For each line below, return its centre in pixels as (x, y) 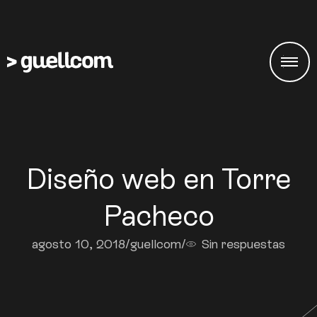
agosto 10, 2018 (78, 244)
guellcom (155, 244)
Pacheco (158, 216)
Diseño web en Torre (158, 179)
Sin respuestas (244, 244)
